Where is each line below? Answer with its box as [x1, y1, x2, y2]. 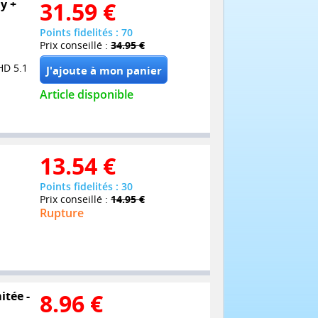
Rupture [40, 204, 84, 221]
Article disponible [40, 87, 133, 103]
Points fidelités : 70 [40, 26, 133, 40]
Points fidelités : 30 [40, 179, 133, 193]
